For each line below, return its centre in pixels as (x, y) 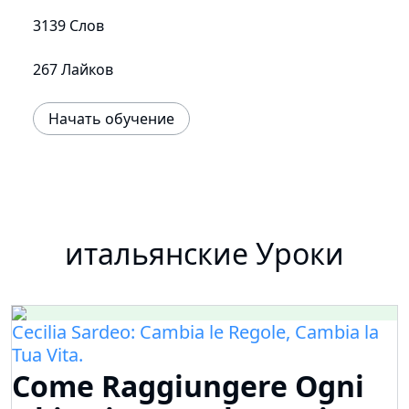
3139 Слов (68, 26)
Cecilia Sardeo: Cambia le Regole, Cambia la (195, 332)
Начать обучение (111, 119)
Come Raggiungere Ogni (188, 386)
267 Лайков (73, 70)
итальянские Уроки (204, 254)
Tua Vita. (47, 355)
